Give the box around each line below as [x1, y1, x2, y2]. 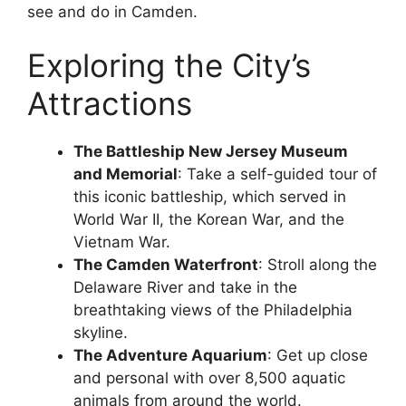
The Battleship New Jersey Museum [73, 142, 348, 160]
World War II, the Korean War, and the [73, 210, 344, 228]
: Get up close [267, 346, 368, 364]
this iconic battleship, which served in [73, 188, 346, 206]
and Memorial [73, 165, 178, 183]
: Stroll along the [258, 256, 377, 274]
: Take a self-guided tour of [178, 165, 377, 183]
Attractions [27, 84, 192, 122]
